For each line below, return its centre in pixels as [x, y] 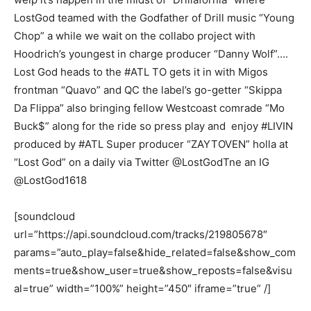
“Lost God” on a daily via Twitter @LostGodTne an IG [142, 162]
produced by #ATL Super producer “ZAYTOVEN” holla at [151, 144]
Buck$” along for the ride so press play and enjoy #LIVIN [153, 126]
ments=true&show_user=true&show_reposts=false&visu [153, 271]
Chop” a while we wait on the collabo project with [135, 36]
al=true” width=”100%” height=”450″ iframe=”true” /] [142, 289]
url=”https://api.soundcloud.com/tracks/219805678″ [141, 235]
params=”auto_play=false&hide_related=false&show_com [155, 253]
